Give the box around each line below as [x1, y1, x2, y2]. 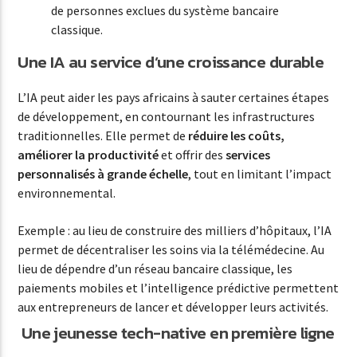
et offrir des [159, 147, 226, 163]
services [226, 147, 271, 163]
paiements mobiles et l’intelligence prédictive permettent [18, 279, 339, 296]
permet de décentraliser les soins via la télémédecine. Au [18, 241, 325, 257]
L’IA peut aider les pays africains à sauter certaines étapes [18, 89, 330, 106]
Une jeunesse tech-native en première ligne [18, 320, 335, 346]
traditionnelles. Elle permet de [18, 127, 189, 144]
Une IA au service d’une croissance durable [18, 49, 324, 74]
